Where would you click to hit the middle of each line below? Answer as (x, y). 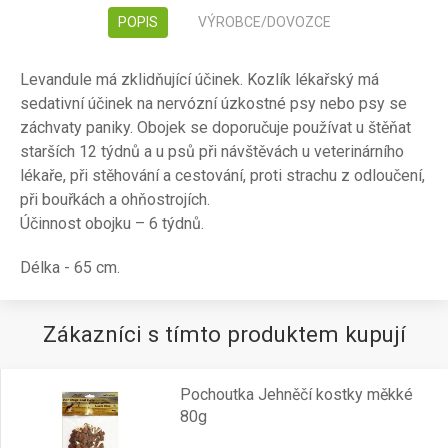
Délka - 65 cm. (70, 267)
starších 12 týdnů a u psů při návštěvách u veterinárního (212, 151)
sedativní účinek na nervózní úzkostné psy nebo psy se (213, 103)
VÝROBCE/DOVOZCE (264, 22)
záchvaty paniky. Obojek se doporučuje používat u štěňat (215, 127)
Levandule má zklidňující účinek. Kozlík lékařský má (199, 79)
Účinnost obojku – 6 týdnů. (112, 223)
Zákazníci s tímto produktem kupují (224, 334)
